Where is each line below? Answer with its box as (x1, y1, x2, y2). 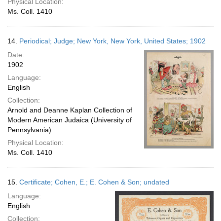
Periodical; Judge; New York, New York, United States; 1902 (19, 37, 206, 45)
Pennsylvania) (7, 126, 51, 134)
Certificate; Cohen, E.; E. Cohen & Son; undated (19, 178, 169, 186)
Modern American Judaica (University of (7, 116, 132, 124)
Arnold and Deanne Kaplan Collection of (7, 106, 132, 114)
